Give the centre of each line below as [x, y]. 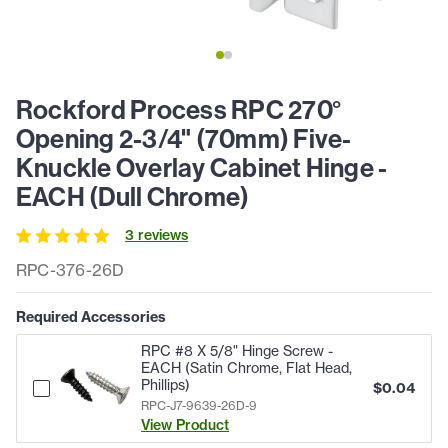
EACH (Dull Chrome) [133, 197]
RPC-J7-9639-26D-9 [199, 406]
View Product [185, 425]
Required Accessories [91, 317]
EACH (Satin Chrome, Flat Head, [246, 368]
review [158, 235]
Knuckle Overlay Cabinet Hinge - [202, 168]
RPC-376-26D [70, 270]
